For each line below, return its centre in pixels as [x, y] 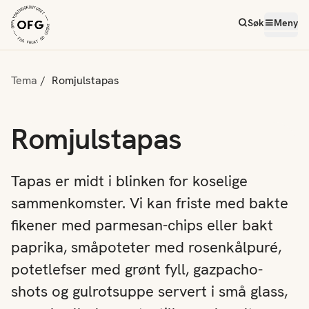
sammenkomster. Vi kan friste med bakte [150, 203]
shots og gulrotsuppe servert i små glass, [149, 291]
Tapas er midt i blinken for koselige [129, 181]
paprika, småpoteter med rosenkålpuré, [146, 247]
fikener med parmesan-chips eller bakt [142, 225]
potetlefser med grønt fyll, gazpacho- [137, 269]
